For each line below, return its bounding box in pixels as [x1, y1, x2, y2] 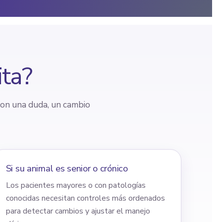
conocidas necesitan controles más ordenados [5, 192, 165, 204]
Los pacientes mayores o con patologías [5, 179, 146, 191]
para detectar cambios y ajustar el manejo [5, 205, 150, 217]
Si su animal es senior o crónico [5, 162, 128, 174]
